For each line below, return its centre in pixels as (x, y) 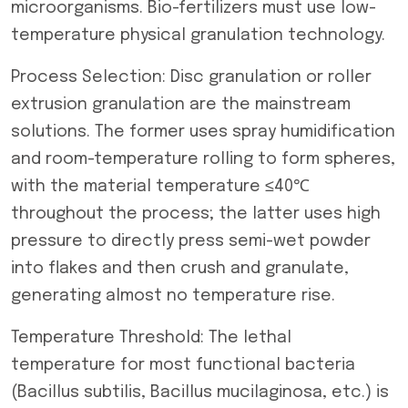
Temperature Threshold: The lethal (151, 338)
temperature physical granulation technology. (198, 36)
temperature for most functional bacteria (183, 365)
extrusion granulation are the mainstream (181, 105)
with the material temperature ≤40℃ (160, 187)
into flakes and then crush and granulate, (180, 269)
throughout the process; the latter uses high (196, 214)
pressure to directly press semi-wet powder (191, 241)
